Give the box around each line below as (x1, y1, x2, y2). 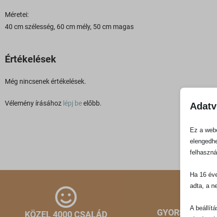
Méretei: (5, 10, 29, 18)
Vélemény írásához (5, 99, 63, 107)
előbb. (82, 99, 102, 107)
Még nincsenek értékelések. (5, 77, 86, 85)
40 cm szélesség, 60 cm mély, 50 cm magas (5, 22, 134, 31)
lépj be (63, 99, 82, 107)
